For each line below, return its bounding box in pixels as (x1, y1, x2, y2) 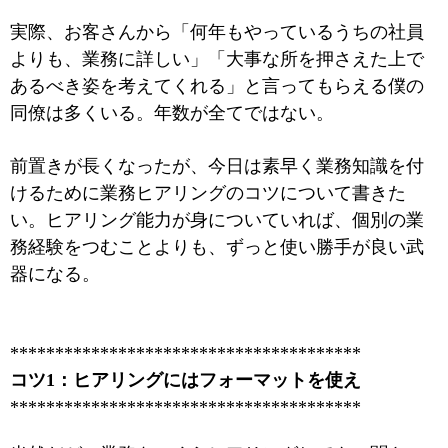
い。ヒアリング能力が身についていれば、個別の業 (10, 210, 424, 230)
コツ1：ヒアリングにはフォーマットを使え (10, 370, 361, 390)
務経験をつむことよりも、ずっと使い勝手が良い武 (10, 237, 424, 257)
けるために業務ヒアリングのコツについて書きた (10, 183, 406, 203)
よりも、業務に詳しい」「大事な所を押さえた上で (10, 49, 424, 69)
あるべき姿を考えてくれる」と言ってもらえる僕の (10, 76, 424, 96)
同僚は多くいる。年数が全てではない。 (10, 103, 334, 123)
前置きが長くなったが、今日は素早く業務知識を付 (10, 156, 424, 176)
